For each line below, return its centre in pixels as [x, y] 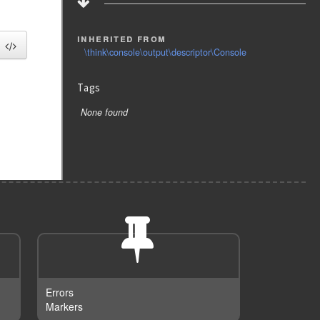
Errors [60, 292]
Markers [65, 306]
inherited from [122, 38]
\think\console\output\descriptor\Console [166, 52]
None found [105, 112]
